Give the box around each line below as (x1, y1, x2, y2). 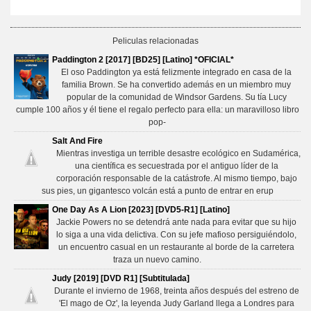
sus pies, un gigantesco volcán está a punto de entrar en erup (41, 186, 274, 196)
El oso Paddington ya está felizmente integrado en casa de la (61, 67, 292, 78)
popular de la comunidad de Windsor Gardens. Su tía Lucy (66, 92, 287, 103)
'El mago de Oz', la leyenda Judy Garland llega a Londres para (58, 299, 294, 309)
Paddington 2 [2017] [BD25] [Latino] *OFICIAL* (52, 55, 234, 65)
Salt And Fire (52, 136, 103, 146)
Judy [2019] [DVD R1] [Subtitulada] (52, 274, 190, 284)
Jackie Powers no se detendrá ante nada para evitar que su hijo (56, 217, 296, 228)
